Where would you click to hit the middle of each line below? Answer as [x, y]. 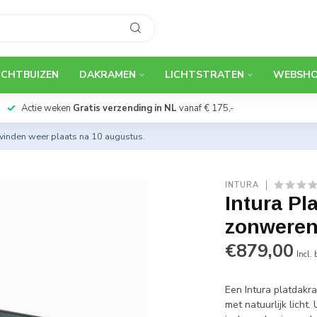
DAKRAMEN [108, 75]
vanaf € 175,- [205, 108]
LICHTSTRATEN [204, 75]
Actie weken [47, 108]
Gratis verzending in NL [125, 108]
